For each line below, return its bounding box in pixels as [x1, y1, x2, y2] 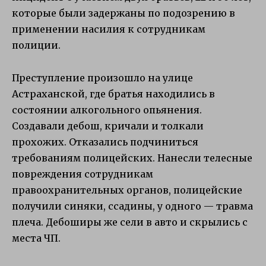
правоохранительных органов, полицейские [12, 183, 242, 196]
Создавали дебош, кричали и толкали [12, 119, 204, 132]
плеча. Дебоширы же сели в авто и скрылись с [12, 216, 248, 228]
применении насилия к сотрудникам [12, 23, 205, 36]
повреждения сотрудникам [12, 167, 153, 180]
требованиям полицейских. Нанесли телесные [12, 151, 252, 164]
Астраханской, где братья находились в [12, 87, 215, 100]
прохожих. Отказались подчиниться [12, 135, 198, 148]
